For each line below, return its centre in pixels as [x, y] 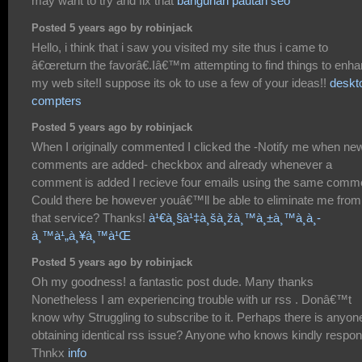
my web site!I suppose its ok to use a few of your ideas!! [181, 82]
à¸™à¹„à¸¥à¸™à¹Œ [81, 235]
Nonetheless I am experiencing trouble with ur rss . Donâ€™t [192, 299]
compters [57, 100]
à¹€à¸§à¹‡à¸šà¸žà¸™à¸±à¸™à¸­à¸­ [235, 217]
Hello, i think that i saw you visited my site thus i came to [180, 47]
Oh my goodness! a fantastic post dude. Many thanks [173, 281]
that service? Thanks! [90, 217]
